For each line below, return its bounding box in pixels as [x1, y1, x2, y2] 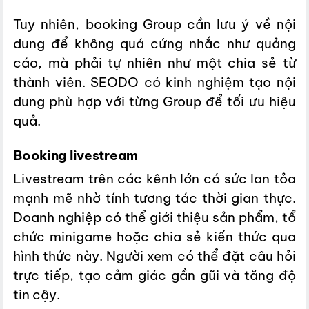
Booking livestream [13, 146, 138, 163]
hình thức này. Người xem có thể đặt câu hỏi [13, 248, 296, 265]
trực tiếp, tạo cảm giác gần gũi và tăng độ [13, 267, 296, 284]
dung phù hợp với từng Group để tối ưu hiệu [13, 92, 296, 110]
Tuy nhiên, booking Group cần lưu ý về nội [13, 15, 296, 32]
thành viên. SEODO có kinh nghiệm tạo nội [13, 73, 296, 90]
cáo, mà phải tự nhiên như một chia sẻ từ [13, 54, 296, 71]
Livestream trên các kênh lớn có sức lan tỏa [13, 170, 296, 188]
